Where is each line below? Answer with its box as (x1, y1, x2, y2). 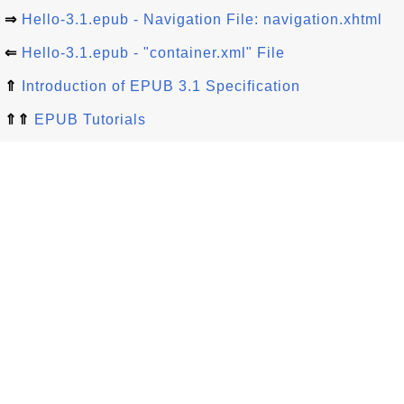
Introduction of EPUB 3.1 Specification (22, 78, 300, 94)
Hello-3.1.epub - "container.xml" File (22, 45, 285, 60)
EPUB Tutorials (34, 112, 146, 127)
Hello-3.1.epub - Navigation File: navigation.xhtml (22, 12, 382, 27)
